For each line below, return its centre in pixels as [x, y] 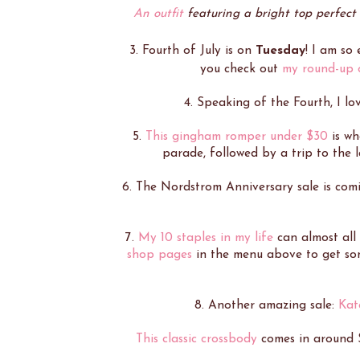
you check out [241, 69]
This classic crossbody [196, 339]
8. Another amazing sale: [266, 305]
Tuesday [280, 50]
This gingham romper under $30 [237, 136]
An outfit [158, 13]
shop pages [160, 254]
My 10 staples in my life [205, 237]
